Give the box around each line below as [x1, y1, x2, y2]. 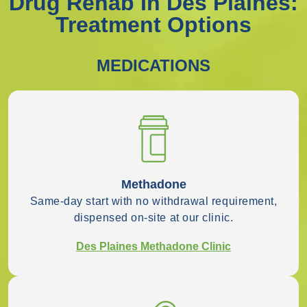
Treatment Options [56, 12, 251, 37]
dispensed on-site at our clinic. [73, 211, 234, 223]
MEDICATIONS [97, 56, 210, 75]
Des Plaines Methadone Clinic [76, 240, 231, 252]
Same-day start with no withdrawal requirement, [29, 195, 278, 207]
